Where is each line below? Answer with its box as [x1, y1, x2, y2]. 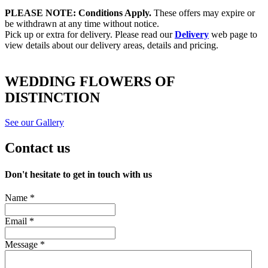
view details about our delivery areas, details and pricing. [5, 39, 218, 50]
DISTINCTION [5, 89, 100, 105]
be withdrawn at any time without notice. [5, 18, 159, 29]
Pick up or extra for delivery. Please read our [5, 29, 175, 39]
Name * [5, 192, 35, 203]
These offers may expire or [151, 7, 255, 18]
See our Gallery [5, 117, 64, 128]
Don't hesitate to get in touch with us [5, 169, 152, 179]
